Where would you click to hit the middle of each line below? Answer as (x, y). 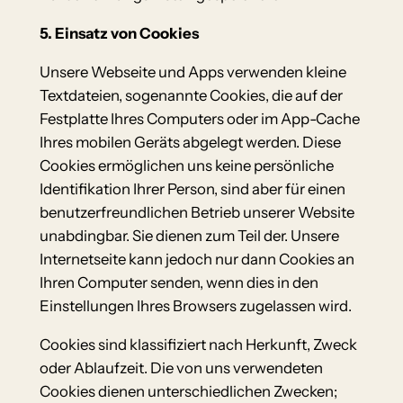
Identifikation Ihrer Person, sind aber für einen (192, 188)
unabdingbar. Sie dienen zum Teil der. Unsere (189, 235)
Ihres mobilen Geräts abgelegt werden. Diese (190, 142)
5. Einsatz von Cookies (119, 34)
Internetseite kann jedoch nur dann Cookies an (197, 259)
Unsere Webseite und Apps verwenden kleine (193, 72)
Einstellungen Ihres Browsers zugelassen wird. (195, 305)
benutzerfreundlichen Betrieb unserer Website (197, 212)
